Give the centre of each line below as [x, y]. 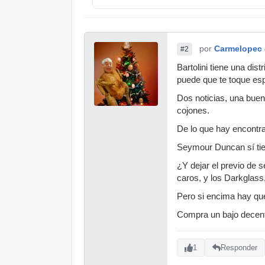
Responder [239, 248]
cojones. [193, 110]
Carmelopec [238, 48]
